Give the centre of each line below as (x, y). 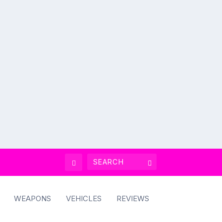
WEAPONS (32, 199)
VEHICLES (84, 199)
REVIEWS (133, 199)
